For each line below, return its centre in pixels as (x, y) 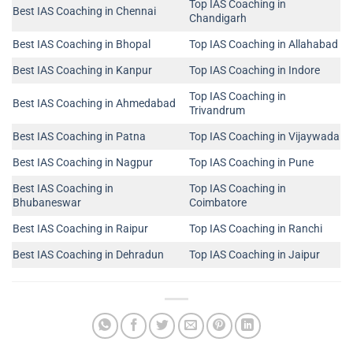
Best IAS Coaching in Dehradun (88, 255)
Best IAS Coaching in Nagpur (83, 162)
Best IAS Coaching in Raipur (80, 229)
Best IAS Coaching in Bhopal (82, 44)
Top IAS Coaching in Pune (252, 162)
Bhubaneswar (47, 203)
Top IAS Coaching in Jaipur (255, 255)
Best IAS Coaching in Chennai (84, 11)
